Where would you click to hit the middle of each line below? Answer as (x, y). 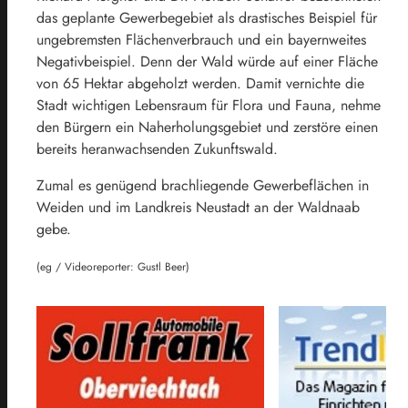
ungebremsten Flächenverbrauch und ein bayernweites (201, 40)
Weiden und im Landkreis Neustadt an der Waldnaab (198, 208)
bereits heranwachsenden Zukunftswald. (157, 149)
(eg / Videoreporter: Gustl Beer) (113, 267)
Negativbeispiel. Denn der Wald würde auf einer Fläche (207, 62)
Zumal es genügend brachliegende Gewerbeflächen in (203, 186)
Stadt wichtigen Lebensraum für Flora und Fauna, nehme (209, 106)
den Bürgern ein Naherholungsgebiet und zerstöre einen (207, 127)
